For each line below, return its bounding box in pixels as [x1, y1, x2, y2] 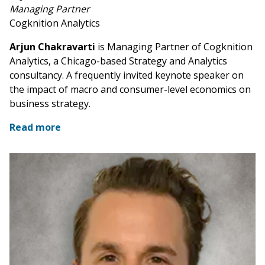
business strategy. [9, 97, 91, 111]
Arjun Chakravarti [9, 40, 95, 54]
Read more [9, 121, 61, 134]
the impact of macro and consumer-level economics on [9, 83, 251, 96]
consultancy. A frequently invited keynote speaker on [9, 69, 244, 82]
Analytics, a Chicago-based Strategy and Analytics [9, 54, 227, 68]
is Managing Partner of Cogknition [95, 40, 253, 54]
